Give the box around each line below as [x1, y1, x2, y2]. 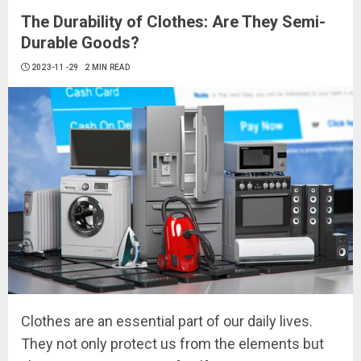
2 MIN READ [84, 63, 130, 72]
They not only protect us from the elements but [21, 334, 324, 352]
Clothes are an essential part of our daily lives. [21, 312, 313, 330]
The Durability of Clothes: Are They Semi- [21, 12, 326, 31]
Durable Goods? [21, 33, 139, 52]
